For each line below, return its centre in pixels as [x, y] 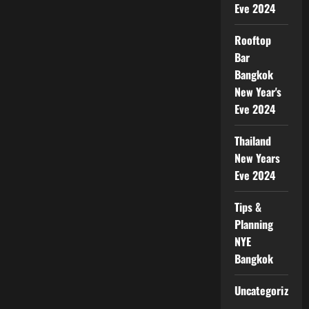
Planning [254, 224]
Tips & [248, 207]
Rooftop [253, 40]
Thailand [253, 140]
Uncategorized [267, 290]
